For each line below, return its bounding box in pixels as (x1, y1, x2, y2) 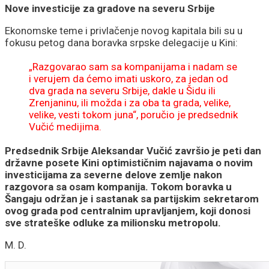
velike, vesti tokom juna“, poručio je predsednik (29, 108, 238, 121)
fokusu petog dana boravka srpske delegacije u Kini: (5, 36, 238, 49)
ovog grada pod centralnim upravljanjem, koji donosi (5, 204, 250, 217)
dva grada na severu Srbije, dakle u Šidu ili (29, 84, 216, 97)
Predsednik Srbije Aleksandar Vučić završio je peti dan (5, 144, 261, 157)
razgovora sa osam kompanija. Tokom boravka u (5, 180, 232, 193)
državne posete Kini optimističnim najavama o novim (5, 156, 253, 169)
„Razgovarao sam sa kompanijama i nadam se (29, 60, 237, 73)
